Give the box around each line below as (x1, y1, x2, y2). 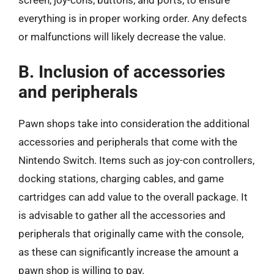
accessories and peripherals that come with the (18, 135, 237, 148)
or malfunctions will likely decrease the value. (18, 31, 226, 43)
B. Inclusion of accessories (18, 61, 225, 82)
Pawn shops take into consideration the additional (18, 117, 250, 130)
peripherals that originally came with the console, (18, 227, 243, 240)
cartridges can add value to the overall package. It (18, 190, 248, 203)
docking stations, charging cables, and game (18, 172, 224, 185)
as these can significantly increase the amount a (18, 245, 239, 258)
